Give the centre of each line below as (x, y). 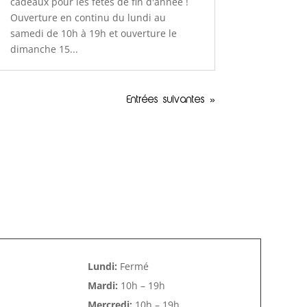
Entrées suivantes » (171, 100)
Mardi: (102, 286)
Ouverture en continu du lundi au (88, 18)
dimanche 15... (44, 49)
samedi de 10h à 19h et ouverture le (93, 34)
